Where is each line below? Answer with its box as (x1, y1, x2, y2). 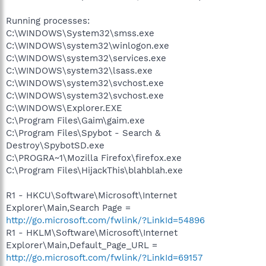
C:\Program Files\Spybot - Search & (6, 127, 160, 138)
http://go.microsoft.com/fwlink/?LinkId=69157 (6, 252, 202, 263)
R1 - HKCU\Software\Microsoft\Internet (6, 189, 177, 201)
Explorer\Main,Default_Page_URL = (6, 239, 157, 251)
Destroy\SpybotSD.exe (6, 140, 104, 151)
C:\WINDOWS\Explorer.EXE (6, 102, 122, 113)
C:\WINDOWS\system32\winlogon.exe (6, 40, 169, 51)
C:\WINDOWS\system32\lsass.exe (6, 65, 153, 76)
